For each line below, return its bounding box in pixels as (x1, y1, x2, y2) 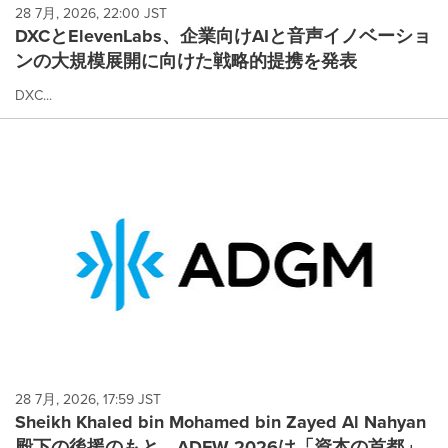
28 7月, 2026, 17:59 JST (15, 389, 161, 410)
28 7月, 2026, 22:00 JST (15, 3, 167, 25)
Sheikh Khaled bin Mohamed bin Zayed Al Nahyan (15, 409, 426, 435)
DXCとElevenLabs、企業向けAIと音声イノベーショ (15, 23, 431, 50)
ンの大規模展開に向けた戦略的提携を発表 (15, 48, 357, 75)
